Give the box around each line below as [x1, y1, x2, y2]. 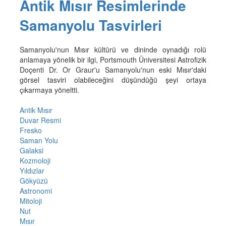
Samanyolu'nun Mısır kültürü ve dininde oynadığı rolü [19, 44, 207, 54]
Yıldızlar [19, 165, 44, 176]
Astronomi [19, 185, 52, 196]
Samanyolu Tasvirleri [19, 14, 162, 35]
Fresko [19, 125, 42, 135]
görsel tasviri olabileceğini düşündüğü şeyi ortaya [19, 74, 207, 85]
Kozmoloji [19, 155, 50, 165]
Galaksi [19, 145, 43, 155]
